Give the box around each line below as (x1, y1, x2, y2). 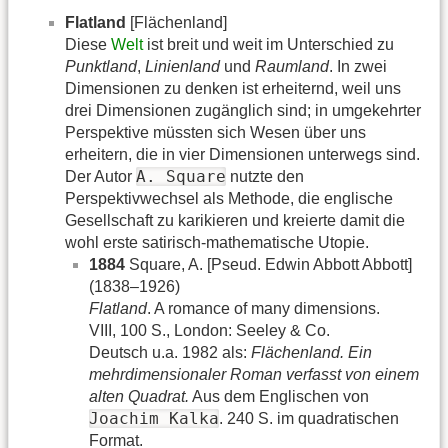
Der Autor (65, 167, 136, 185)
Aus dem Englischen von (189, 387, 369, 405)
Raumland (255, 57, 329, 75)
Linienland (145, 57, 220, 75)
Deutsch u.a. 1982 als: (89, 343, 251, 361)
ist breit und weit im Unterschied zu (143, 35, 394, 53)
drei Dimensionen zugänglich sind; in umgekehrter (65, 101, 421, 119)
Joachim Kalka (89, 408, 219, 428)
